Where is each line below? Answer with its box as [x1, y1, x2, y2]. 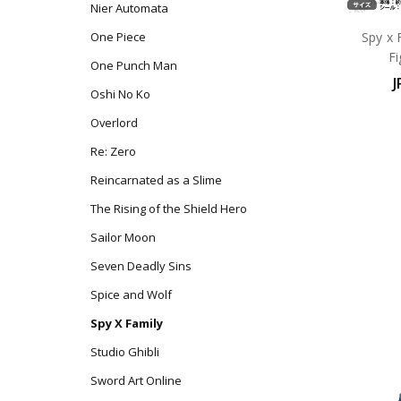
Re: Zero [90, 143, 136, 160]
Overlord [90, 115, 138, 132]
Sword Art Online [90, 372, 182, 389]
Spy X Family [90, 315, 163, 332]
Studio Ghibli [90, 344, 159, 361]
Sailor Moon [90, 229, 156, 246]
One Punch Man [90, 57, 177, 74]
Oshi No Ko [90, 86, 150, 103]
